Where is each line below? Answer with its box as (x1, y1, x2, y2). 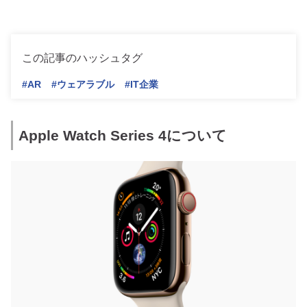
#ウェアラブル (51, 79, 114, 90)
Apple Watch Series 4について (19, 127, 227, 144)
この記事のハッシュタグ (22, 51, 143, 64)
